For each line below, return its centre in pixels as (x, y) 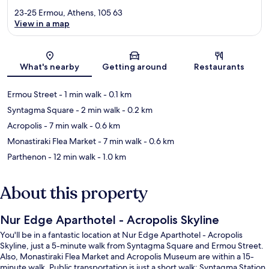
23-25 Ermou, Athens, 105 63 (68, 13)
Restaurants (219, 67)
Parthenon (27, 157)
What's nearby (50, 67)
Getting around (134, 67)
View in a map (42, 24)
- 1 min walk (79, 95)
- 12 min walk (71, 157)
